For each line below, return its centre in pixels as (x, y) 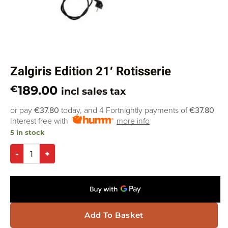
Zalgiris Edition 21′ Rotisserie (91, 72)
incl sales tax (93, 91)
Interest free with (41, 121)
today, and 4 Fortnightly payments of (124, 111)
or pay (22, 111)
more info (133, 121)
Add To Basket (114, 215)
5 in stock (27, 133)
